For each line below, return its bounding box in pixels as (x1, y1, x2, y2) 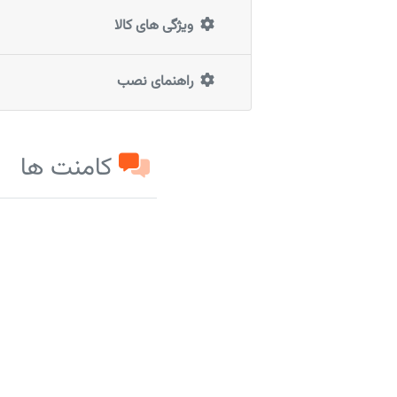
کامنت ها (20, 148, 113, 188)
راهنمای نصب (116, 70, 193, 93)
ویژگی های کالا (113, 14, 193, 37)
